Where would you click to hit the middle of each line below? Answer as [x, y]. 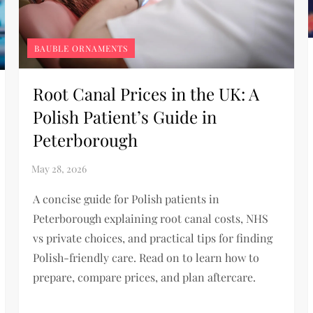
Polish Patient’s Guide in [125, 117]
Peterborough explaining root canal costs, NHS [151, 219]
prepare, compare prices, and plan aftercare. [145, 277]
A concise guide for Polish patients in [126, 199]
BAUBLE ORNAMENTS [81, 49]
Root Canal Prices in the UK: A [146, 94]
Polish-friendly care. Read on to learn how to [146, 258]
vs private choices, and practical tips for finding [153, 238]
